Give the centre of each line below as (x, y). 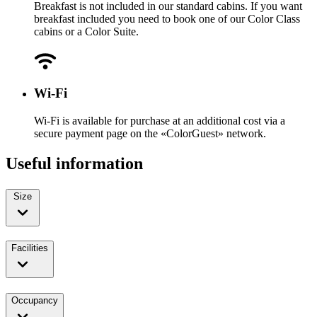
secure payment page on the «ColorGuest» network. (150, 133)
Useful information (74, 163)
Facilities (30, 248)
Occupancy (35, 301)
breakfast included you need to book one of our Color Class (167, 19)
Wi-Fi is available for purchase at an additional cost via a (160, 120)
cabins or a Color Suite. (86, 32)
